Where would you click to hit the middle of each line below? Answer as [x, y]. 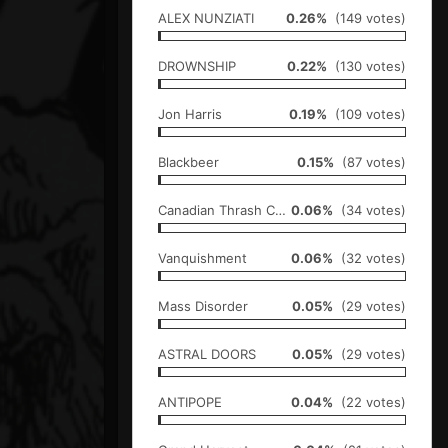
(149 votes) [366, 17]
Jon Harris [190, 113]
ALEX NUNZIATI [206, 17]
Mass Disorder [203, 305]
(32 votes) [369, 257]
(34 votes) [369, 209]
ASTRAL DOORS [207, 353]
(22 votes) [369, 401]
